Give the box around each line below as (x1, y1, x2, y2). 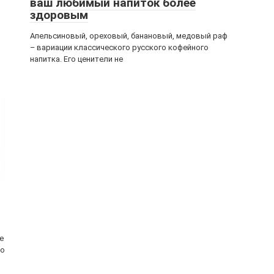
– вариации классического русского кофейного (30, 43, 209, 52)
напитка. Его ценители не (30, 54, 123, 64)
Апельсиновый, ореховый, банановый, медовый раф (30, 31, 228, 40)
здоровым (30, 8, 88, 22)
